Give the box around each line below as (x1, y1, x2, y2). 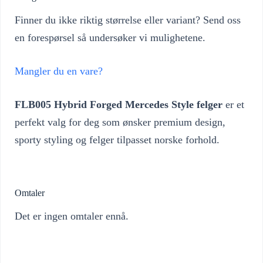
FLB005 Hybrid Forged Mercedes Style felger (15, 98, 222, 110)
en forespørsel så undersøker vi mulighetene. (15, 31, 205, 43)
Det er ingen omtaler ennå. (15, 210, 129, 222)
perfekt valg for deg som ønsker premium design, (15, 116, 225, 128)
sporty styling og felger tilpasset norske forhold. (15, 133, 220, 146)
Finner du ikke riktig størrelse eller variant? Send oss (15, 14, 241, 26)
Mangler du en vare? (15, 65, 103, 77)
